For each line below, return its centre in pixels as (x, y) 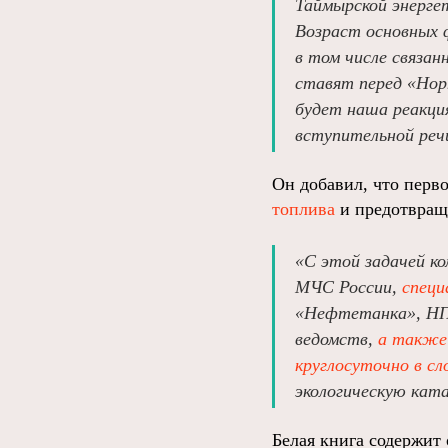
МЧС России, (348, 287)
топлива (303, 209)
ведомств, (336, 339)
